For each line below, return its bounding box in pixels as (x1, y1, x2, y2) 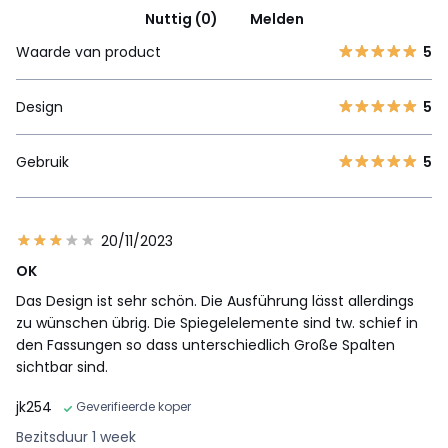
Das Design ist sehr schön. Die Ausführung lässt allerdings (16, 291, 414, 312)
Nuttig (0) (144, 9, 218, 30)
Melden (249, 9, 304, 30)
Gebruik (16, 152, 69, 173)
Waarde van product (16, 42, 161, 63)
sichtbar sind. (16, 357, 108, 378)
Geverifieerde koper (76, 398, 191, 416)
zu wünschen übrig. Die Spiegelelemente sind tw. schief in (16, 313, 418, 334)
